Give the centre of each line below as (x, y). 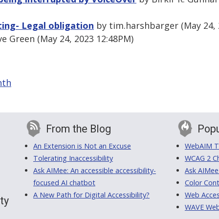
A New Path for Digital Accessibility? (91, 195)
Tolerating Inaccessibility (73, 158)
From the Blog (78, 129)
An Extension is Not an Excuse (82, 146)
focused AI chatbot (64, 183)
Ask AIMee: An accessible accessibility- (95, 171)
